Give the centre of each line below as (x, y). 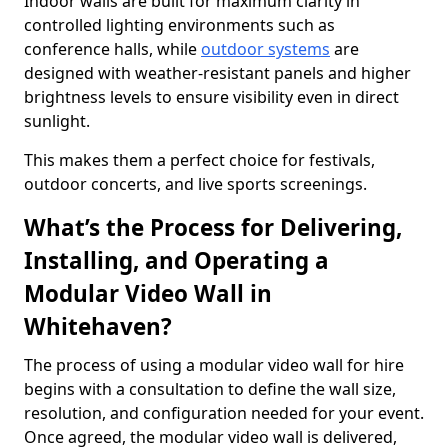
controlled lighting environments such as (179, 25)
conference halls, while (112, 49)
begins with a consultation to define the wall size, (210, 389)
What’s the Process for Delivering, (213, 227)
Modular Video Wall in (148, 293)
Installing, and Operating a (176, 260)
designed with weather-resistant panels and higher (217, 73)
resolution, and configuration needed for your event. (224, 413)
